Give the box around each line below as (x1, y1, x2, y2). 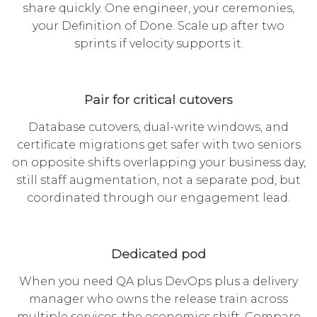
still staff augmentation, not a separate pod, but (16, 173, 301, 188)
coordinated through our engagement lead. (27, 191, 290, 205)
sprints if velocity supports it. (74, 37, 243, 51)
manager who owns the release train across (29, 292, 288, 306)
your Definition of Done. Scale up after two (33, 19, 284, 33)
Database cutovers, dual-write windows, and (28, 120, 289, 134)
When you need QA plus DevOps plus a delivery (19, 275, 298, 289)
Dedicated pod (111, 246, 206, 262)
